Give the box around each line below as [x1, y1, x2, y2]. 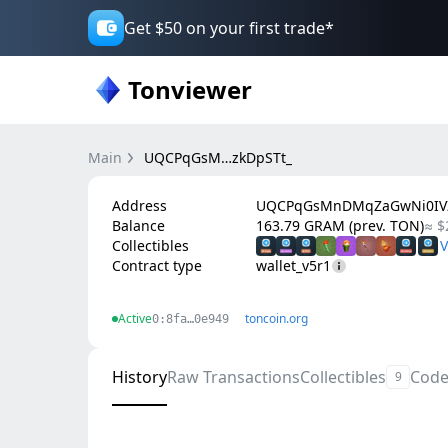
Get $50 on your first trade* [124, 17, 334, 39]
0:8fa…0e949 [152, 312, 229, 326]
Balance [112, 216, 165, 235]
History [112, 366, 167, 388]
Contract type [112, 256, 202, 275]
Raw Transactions [167, 366, 300, 388]
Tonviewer [128, 73, 252, 106]
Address [112, 196, 167, 215]
